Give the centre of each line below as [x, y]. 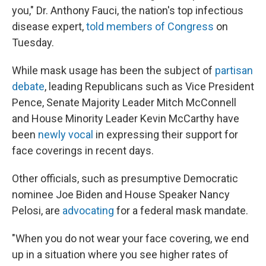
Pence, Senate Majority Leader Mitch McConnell [124, 102]
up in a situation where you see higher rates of [120, 254]
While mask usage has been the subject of [113, 70]
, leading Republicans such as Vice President [149, 86]
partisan [234, 70]
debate [28, 86]
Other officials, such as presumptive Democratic [125, 178]
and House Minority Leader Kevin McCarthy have [126, 118]
